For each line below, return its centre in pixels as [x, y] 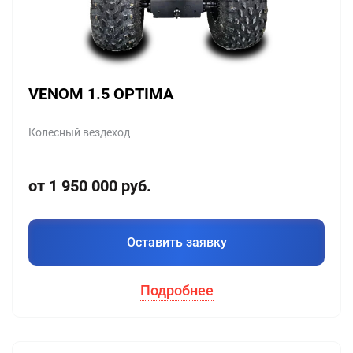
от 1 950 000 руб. [90, 186]
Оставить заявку [176, 242]
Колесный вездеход [79, 132]
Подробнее [176, 290]
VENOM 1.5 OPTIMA [101, 93]
